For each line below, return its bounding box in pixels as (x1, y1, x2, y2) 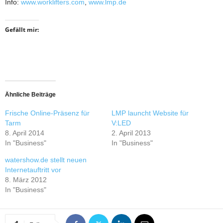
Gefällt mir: (5, 25, 39, 34)
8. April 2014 (5, 129, 44, 137)
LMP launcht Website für (111, 109, 189, 117)
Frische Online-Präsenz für (5, 109, 90, 117)
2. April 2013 (111, 129, 151, 137)
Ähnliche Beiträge (5, 91, 56, 98)
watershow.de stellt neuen (5, 156, 87, 164)
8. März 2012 (5, 176, 47, 184)
